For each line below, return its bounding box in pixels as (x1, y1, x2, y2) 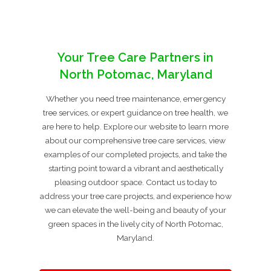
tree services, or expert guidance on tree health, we (43, 108, 228, 118)
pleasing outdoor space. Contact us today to (54, 177, 217, 188)
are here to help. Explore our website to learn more (42, 122, 229, 132)
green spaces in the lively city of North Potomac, (48, 219, 223, 229)
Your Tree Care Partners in (57, 50, 214, 65)
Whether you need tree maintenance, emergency (45, 94, 226, 104)
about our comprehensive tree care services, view (45, 135, 226, 146)
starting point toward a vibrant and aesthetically (48, 163, 223, 174)
